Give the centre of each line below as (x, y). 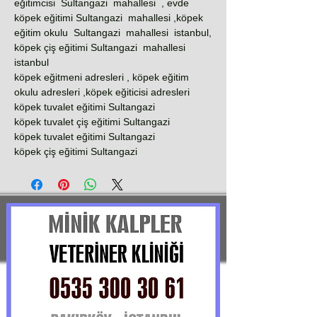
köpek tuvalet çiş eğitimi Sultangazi (92, 122)
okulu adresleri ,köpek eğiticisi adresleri (102, 92)
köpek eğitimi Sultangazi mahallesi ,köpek (109, 18)
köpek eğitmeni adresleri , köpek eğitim (102, 77)
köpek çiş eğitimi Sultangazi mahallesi (101, 47)
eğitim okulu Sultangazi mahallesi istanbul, (113, 33)
